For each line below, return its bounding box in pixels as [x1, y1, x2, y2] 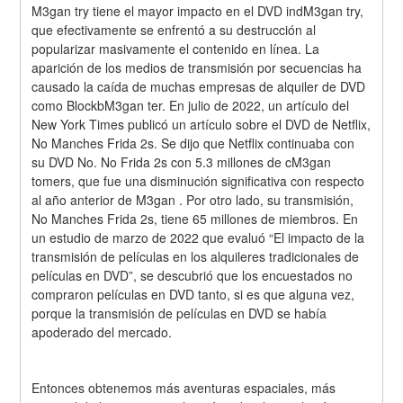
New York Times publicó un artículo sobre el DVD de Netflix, [31, 114, 372, 133]
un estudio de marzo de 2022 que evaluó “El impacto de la [31, 228, 365, 246]
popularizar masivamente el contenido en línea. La [31, 39, 320, 58]
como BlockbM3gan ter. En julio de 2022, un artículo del [31, 95, 350, 114]
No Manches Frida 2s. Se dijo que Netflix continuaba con [31, 133, 355, 152]
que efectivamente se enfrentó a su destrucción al [31, 20, 317, 39]
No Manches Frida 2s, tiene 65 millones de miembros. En [31, 209, 359, 228]
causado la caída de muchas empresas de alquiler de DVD [31, 76, 366, 95]
